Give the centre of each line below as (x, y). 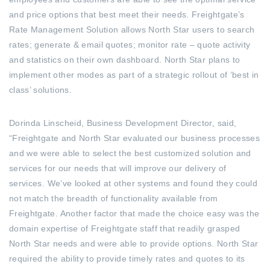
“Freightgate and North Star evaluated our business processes (135, 138)
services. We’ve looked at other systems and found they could (133, 183)
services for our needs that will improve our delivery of (118, 168)
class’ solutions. (40, 90)
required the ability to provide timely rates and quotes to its (127, 259)
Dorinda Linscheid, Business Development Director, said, (123, 123)
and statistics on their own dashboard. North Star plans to (125, 60)
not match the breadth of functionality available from (114, 198)
